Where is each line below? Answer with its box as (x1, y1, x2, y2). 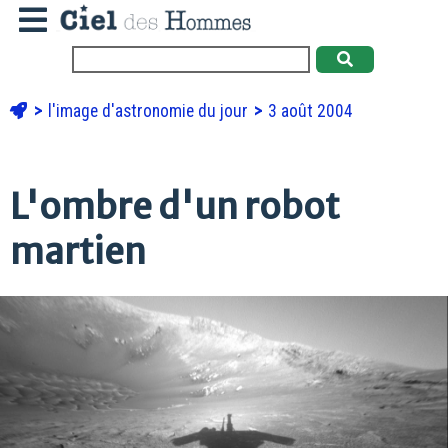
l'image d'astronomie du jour (48, 100, 252, 121)
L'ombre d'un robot (10, 183, 340, 229)
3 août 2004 (268, 100, 353, 121)
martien (10, 228, 146, 274)
